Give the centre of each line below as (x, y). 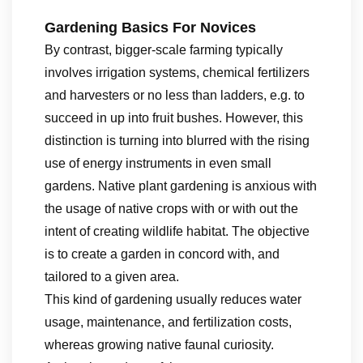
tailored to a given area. (112, 277)
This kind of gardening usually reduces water (173, 299)
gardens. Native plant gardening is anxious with (181, 186)
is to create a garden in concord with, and (162, 254)
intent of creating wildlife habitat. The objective (177, 231)
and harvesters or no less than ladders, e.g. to (175, 95)
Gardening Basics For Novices (150, 28)
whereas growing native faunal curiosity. (159, 345)
